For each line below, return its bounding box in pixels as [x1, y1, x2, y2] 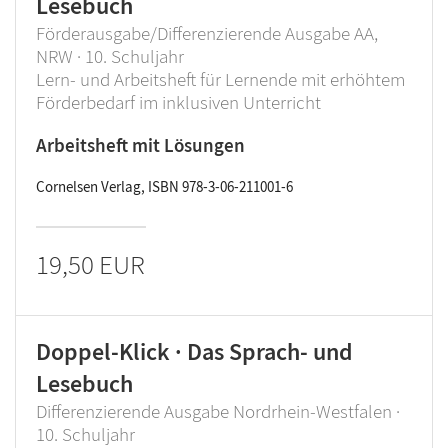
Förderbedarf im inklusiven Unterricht [36, 90, 321, 114]
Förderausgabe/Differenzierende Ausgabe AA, [36, 21, 378, 45]
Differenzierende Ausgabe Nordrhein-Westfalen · [36, 399, 400, 423]
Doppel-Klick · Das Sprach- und [36, 336, 353, 367]
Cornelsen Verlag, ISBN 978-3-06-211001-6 [36, 177, 293, 196]
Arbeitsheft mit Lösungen [36, 133, 245, 157]
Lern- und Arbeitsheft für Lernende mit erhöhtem [36, 67, 405, 91]
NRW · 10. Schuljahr [36, 44, 184, 68]
